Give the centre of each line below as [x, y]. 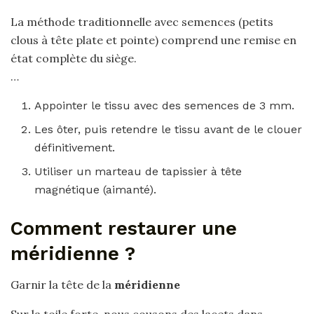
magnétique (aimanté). [96, 189]
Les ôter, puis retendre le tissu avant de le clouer [169, 129]
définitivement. [75, 147]
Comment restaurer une [124, 228]
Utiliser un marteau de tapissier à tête [138, 171]
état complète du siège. [74, 58]
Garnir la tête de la [62, 285]
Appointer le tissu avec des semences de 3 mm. [165, 105]
